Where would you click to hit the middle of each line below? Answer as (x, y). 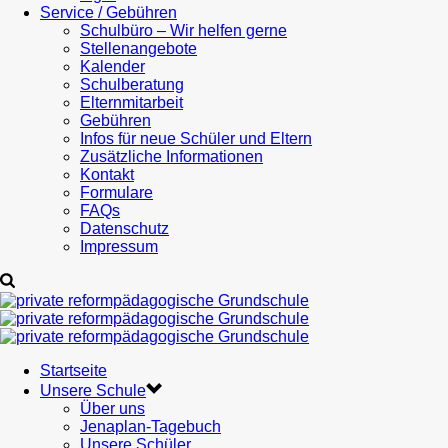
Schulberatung (132, 84)
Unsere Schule (93, 390)
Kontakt (107, 174)
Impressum (119, 246)
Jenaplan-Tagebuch (150, 426)
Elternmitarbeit (131, 102)
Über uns (112, 408)
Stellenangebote (138, 48)
